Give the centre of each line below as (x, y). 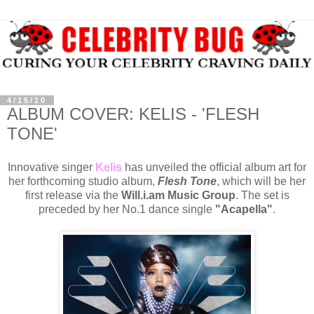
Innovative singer (52, 168)
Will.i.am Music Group (178, 196)
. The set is (262, 196)
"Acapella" (244, 210)
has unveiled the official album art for (214, 168)
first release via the (73, 196)
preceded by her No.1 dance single (127, 210)
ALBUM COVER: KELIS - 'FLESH (133, 114)
